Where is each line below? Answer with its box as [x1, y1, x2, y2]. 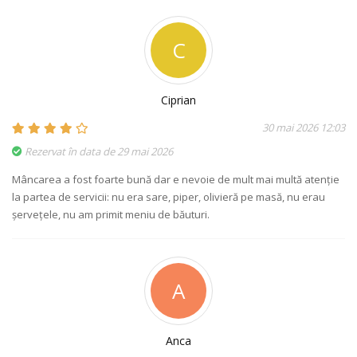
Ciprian [161, 92, 196, 108]
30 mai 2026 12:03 [262, 120, 345, 135]
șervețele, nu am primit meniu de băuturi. [12, 207, 210, 222]
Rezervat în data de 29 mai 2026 [22, 144, 173, 159]
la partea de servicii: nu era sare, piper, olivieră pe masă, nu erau [12, 190, 325, 205]
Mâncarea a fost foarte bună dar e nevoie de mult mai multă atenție [12, 172, 339, 187]
